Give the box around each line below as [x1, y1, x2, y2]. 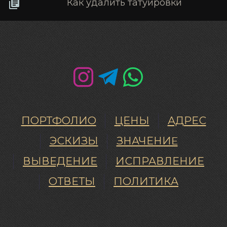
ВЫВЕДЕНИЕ [23, 157, 97, 167]
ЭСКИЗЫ [49, 136, 98, 147]
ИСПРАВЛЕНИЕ [116, 157, 204, 167]
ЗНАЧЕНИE [116, 136, 178, 147]
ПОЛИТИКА [113, 177, 178, 187]
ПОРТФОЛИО [21, 116, 96, 127]
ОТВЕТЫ [49, 177, 95, 187]
